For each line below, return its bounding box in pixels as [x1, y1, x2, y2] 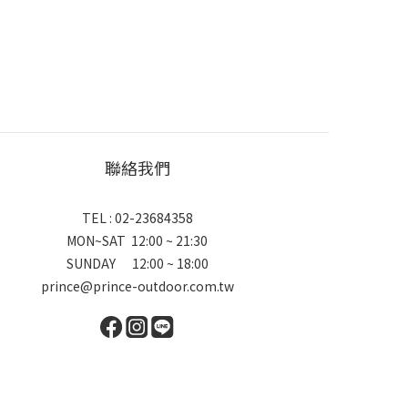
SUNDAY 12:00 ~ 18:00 [66, 254, 209, 272]
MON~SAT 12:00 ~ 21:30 [66, 231, 209, 250]
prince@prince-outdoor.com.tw [40, 277, 234, 295]
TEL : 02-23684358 [81, 209, 193, 227]
